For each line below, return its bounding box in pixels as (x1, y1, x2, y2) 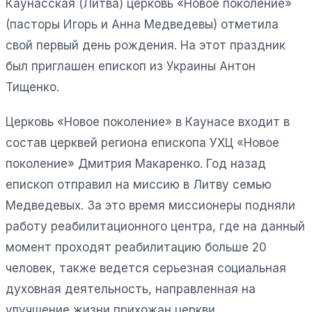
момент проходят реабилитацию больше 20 (6, 240, 267, 254)
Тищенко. (6, 79, 59, 94)
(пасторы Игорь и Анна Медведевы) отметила (6, 17, 279, 31)
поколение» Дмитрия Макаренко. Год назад (6, 156, 266, 171)
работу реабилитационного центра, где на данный (6, 219, 305, 233)
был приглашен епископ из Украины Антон (6, 58, 256, 73)
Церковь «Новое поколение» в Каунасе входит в (6, 114, 290, 129)
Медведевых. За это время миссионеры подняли (6, 198, 295, 212)
